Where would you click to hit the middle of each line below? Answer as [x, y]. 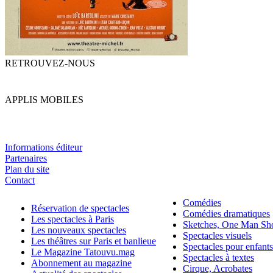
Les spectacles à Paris [73, 219]
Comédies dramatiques [226, 214]
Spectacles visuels [217, 236]
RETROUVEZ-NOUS [50, 63]
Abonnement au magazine [81, 263]
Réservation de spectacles [80, 208]
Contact [20, 180]
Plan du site [27, 169]
